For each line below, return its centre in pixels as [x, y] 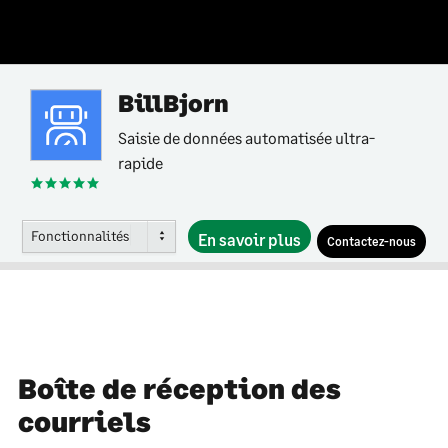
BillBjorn [173, 102]
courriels [84, 421]
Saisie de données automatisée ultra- [246, 137]
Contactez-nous [371, 241]
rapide [140, 162]
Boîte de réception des [179, 388]
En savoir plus [249, 239]
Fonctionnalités [80, 235]
